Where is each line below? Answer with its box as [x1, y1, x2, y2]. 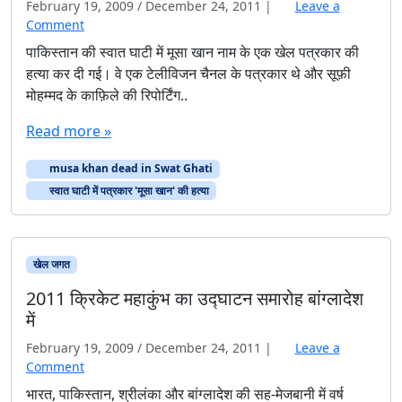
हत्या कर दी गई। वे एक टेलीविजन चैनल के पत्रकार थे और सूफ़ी [26, 64, 351, 84]
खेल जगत [32, 256, 70, 272]
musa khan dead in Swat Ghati [46, 161, 213, 177]
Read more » [26, 121, 111, 142]
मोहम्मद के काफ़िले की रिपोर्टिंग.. [26, 85, 188, 106]
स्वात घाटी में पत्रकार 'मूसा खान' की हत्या [46, 182, 209, 198]
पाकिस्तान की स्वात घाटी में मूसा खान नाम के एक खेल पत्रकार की [26, 42, 359, 63]
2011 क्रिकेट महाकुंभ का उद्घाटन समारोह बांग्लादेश [26, 285, 363, 310]
